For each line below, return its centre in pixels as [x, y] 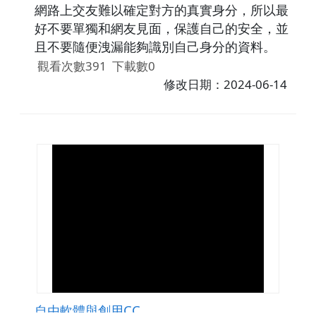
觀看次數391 [72, 66]
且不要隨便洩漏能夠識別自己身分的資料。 [155, 46]
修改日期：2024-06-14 [226, 85]
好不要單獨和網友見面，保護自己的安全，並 [161, 28]
